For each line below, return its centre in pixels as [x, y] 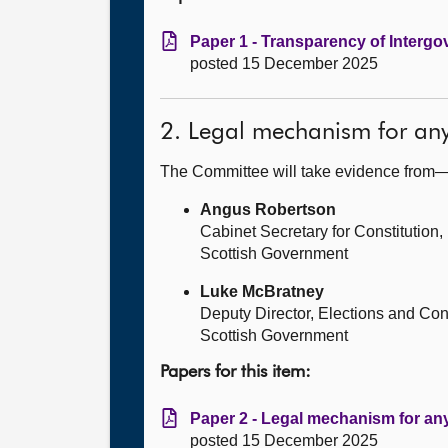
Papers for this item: [235, 372]
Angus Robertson [268, 209]
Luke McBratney [262, 291]
